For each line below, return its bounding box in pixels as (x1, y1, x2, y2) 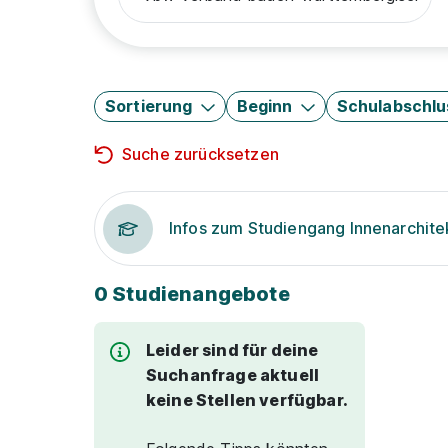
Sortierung (105, 96, 193, 116)
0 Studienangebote (94, 282, 290, 306)
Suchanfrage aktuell (146, 365, 320, 385)
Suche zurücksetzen (122, 144, 279, 164)
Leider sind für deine (146, 340, 319, 360)
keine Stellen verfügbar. (146, 390, 348, 410)
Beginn (236, 96, 293, 116)
